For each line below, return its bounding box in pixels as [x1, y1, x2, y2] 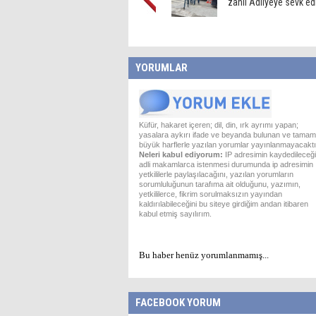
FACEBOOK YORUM [135, 296, 221, 309]
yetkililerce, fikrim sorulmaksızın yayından [139, 190, 282, 198]
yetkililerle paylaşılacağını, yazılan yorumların [139, 170, 293, 178]
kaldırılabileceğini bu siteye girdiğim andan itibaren [139, 200, 308, 208]
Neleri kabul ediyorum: [139, 150, 223, 159]
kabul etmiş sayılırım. [139, 209, 212, 218]
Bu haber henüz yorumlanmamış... [139, 250, 269, 260]
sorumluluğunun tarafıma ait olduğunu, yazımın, [139, 180, 300, 188]
